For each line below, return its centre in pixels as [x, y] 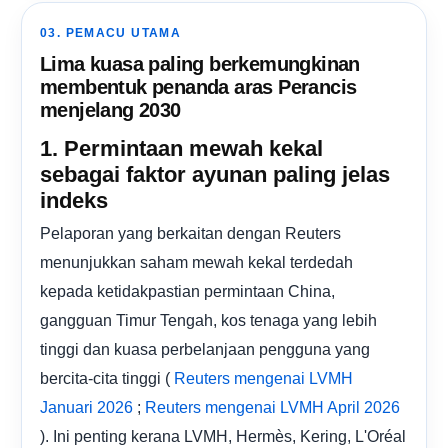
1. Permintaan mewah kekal [181, 148]
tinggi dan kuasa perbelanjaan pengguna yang [205, 348]
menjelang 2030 [110, 109]
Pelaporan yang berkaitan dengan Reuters [190, 232]
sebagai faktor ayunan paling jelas [215, 174]
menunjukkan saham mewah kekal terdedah [196, 261]
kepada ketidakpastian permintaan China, [187, 290]
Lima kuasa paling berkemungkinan [200, 63]
